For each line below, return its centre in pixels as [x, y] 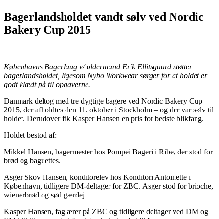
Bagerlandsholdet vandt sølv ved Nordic [104, 16]
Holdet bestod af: [30, 135]
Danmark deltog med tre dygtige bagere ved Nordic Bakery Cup [103, 101]
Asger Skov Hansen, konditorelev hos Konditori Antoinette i [97, 177]
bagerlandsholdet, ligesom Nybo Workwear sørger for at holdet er [106, 76]
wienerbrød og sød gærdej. [45, 195]
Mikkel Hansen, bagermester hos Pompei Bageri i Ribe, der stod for [108, 152]
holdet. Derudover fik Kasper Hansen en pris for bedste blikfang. [104, 119]
